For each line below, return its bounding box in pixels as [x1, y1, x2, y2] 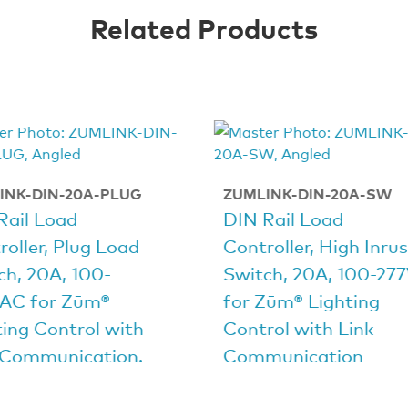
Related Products [90, 8, 318, 46]
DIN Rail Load [222, 206, 343, 231]
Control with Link [222, 315, 374, 341]
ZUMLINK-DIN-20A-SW [222, 183, 392, 204]
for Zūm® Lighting [222, 288, 380, 313]
